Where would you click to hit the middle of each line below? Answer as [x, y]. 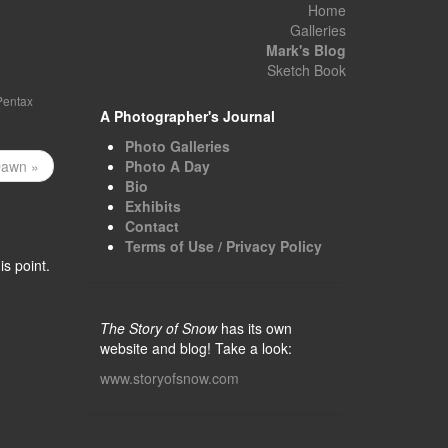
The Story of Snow [158, 328]
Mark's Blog [306, 50]
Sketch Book [306, 70]
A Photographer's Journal [187, 116]
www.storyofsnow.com [169, 378]
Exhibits [152, 206]
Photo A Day [167, 166]
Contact [151, 226]
